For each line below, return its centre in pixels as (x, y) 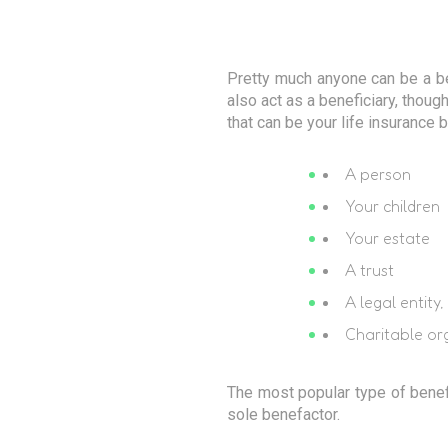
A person (378, 174)
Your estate (387, 238)
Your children (392, 206)
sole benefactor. (283, 414)
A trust (369, 270)
